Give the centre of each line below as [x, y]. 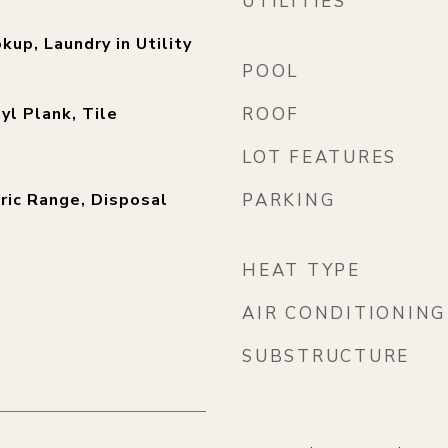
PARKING [289, 200]
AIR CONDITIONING [344, 313]
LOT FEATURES [319, 157]
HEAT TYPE [301, 270]
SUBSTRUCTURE [326, 356]
